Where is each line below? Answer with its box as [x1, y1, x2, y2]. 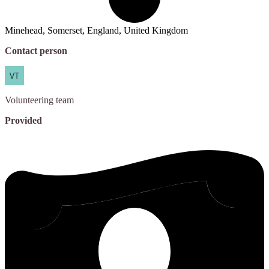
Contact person [5, 46, 67, 56]
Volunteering [5, 95, 53, 106]
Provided [5, 115, 42, 126]
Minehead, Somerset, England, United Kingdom [5, 25, 188, 36]
